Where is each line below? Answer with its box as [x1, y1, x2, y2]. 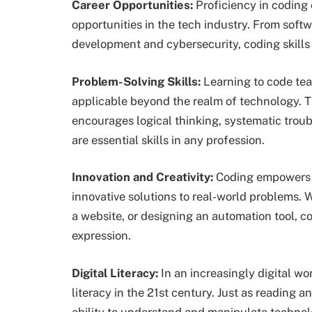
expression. [72, 228, 131, 243]
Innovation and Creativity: [72, 170, 213, 185]
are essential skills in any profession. [72, 132, 265, 147]
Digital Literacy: [72, 265, 158, 280]
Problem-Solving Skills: [72, 74, 201, 88]
